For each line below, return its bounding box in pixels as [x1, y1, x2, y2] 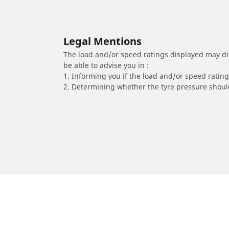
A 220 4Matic [122, 185, 166, 195]
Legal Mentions [63, 34, 142, 49]
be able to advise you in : [63, 60, 149, 71]
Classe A [90, 185, 119, 195]
